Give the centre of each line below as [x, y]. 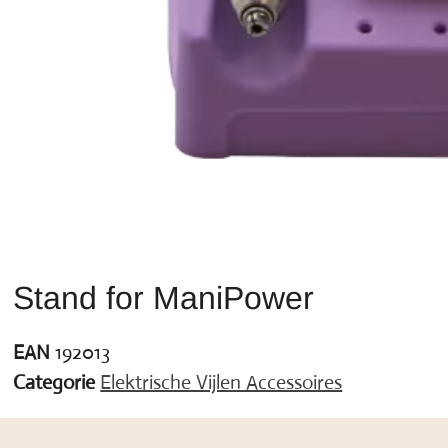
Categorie [54, 382]
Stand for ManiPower [164, 297]
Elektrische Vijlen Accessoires [221, 382]
